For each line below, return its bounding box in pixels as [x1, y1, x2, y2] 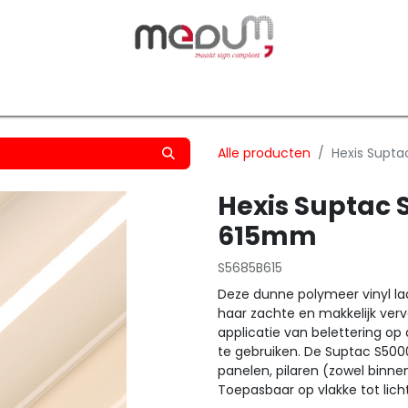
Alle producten [218, 144, 311, 162]
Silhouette [158, 82, 223, 100]
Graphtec [251, 82, 313, 100]
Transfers [68, 82, 129, 100]
